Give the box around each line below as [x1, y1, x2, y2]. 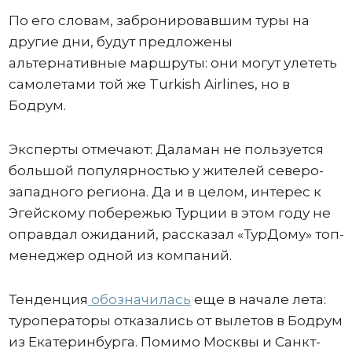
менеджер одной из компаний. [8, 247, 235, 263]
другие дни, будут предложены [8, 33, 233, 49]
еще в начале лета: [190, 291, 326, 307]
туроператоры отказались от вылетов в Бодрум [8, 312, 343, 328]
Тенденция [8, 291, 88, 307]
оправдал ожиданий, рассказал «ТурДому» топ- [8, 225, 344, 242]
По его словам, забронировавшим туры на [8, 12, 310, 28]
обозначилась [87, 291, 191, 307]
